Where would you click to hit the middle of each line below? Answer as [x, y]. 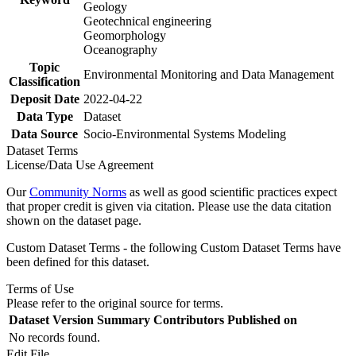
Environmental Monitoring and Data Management [209, 74]
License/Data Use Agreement [80, 164]
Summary [124, 319]
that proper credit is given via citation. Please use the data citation [169, 206]
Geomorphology [125, 35]
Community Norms [78, 192]
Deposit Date [44, 99]
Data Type [44, 116]
